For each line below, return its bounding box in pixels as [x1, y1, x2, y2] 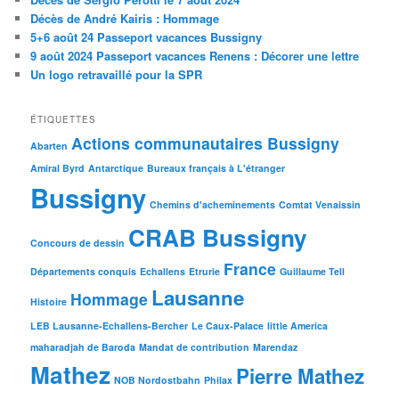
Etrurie [189, 264, 221, 278]
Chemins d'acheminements [150, 197, 276, 211]
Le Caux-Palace [191, 318, 265, 332]
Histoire [30, 294, 68, 308]
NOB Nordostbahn [114, 372, 201, 387]
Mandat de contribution [139, 339, 250, 354]
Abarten [30, 138, 69, 152]
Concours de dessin [30, 235, 126, 249]
